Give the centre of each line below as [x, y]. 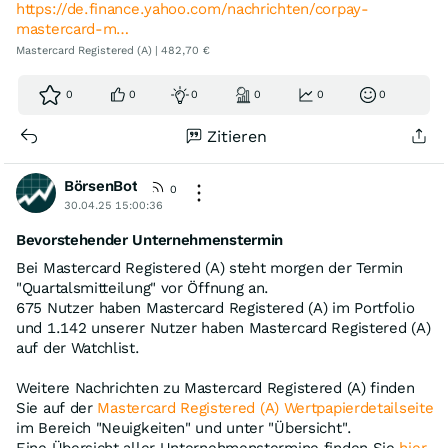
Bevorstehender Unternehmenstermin [150, 240]
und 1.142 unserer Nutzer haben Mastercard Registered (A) [223, 328]
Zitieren [237, 136]
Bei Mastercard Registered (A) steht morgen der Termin [210, 268]
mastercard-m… [73, 29]
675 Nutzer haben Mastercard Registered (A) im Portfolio [215, 308]
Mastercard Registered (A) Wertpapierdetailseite [265, 408]
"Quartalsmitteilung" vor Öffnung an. [143, 288]
